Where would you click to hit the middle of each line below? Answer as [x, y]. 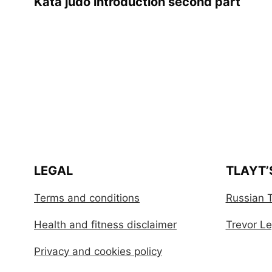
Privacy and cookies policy [98, 251]
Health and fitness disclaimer [105, 225]
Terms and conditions [87, 198]
